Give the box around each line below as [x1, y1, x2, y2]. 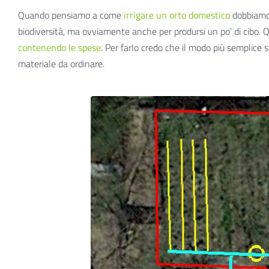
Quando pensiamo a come [18, 8, 124, 22]
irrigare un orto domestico [124, 8, 230, 22]
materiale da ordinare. [18, 56, 104, 71]
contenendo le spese [18, 40, 101, 55]
